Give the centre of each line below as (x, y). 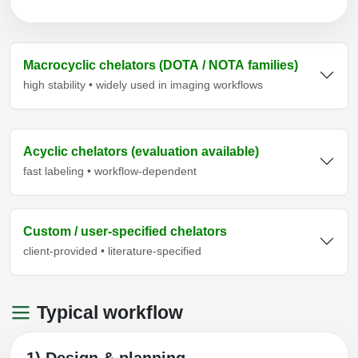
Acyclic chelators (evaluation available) (141, 152)
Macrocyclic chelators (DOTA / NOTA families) (161, 66)
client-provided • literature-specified (112, 251)
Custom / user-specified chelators (125, 232)
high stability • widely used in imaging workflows (143, 85)
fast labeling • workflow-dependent (110, 171)
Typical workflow (107, 313)
